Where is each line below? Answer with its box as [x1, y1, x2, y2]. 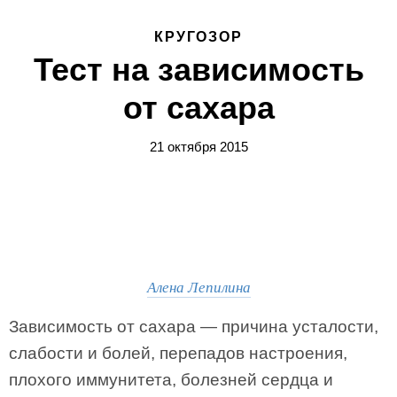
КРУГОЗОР [153, 29, 244, 44]
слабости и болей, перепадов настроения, [9, 344, 347, 362]
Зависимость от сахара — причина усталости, [9, 317, 378, 336]
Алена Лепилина [146, 276, 251, 297]
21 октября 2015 [149, 139, 248, 154]
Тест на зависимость [33, 51, 364, 88]
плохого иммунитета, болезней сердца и [9, 370, 333, 389]
